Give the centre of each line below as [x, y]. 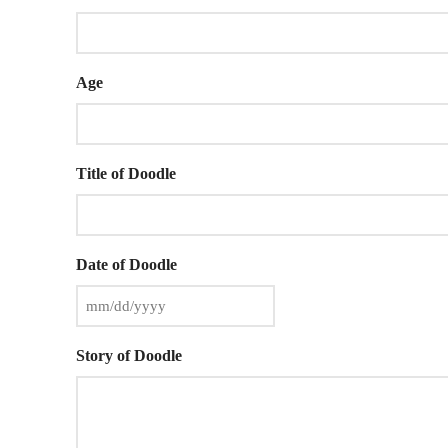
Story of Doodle [129, 355]
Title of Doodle [126, 173]
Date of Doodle [126, 264]
